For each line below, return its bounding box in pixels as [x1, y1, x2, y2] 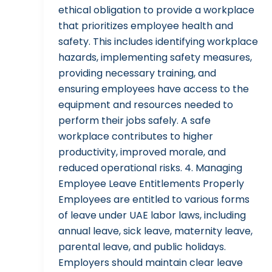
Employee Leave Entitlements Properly [58, 177, 244, 191]
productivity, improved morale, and [58, 145, 226, 160]
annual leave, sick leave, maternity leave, [58, 224, 253, 239]
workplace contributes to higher [58, 129, 213, 144]
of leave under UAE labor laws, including [58, 208, 246, 223]
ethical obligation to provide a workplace [58, 3, 254, 18]
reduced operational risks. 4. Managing [58, 161, 242, 175]
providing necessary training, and [58, 66, 216, 81]
